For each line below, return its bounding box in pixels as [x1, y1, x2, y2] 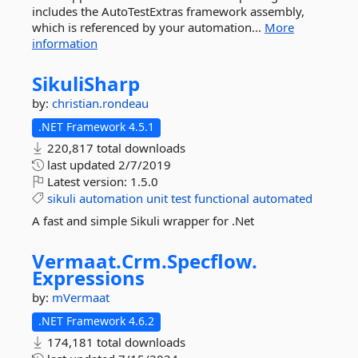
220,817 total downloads [44, 140, 185, 156]
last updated [44, 157, 118, 173]
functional [194, 190, 249, 206]
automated [253, 190, 312, 206]
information [32, 35, 97, 51]
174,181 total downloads [44, 334, 185, 350]
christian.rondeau [52, 95, 149, 111]
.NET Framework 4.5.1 [38, 119, 154, 134]
